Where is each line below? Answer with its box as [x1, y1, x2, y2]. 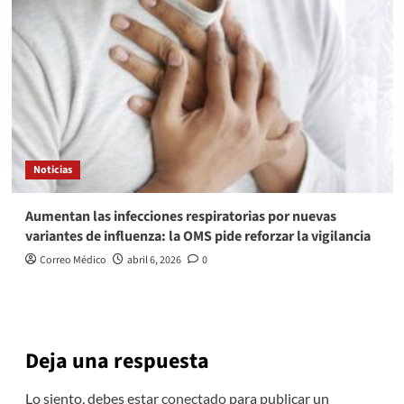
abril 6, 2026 [126, 252, 181, 269]
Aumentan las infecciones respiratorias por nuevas [24, 207, 336, 227]
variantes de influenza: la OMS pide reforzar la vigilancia [24, 226, 371, 247]
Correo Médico [39, 252, 106, 269]
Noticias [32, 162, 72, 179]
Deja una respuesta [24, 345, 209, 378]
